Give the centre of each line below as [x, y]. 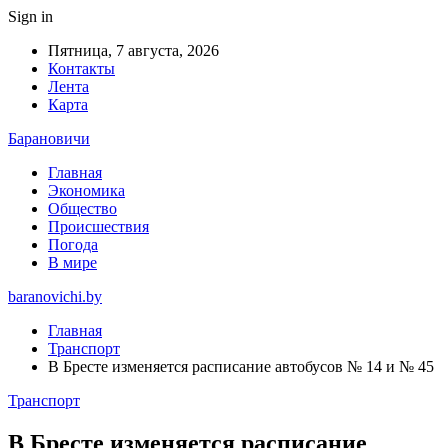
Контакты [81, 68]
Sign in [30, 16]
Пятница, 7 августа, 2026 [133, 50]
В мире [72, 262]
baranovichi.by [55, 296]
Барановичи [49, 138]
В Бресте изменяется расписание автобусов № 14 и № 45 [241, 366]
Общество [82, 208]
